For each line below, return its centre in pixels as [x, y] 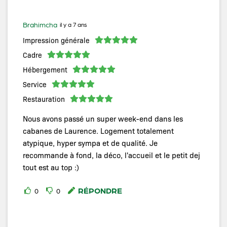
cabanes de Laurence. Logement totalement [98, 130]
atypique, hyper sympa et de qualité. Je [90, 143]
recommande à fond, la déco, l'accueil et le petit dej [111, 155]
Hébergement [45, 69]
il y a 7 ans [73, 24]
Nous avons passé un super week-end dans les [103, 118]
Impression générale [56, 40]
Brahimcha [40, 24]
